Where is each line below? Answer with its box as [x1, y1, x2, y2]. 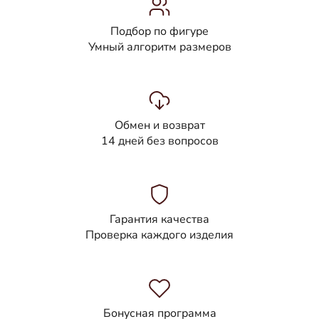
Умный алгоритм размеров [88, 39, 231, 56]
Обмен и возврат [114, 117, 205, 134]
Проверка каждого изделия [85, 227, 234, 244]
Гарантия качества [110, 211, 209, 228]
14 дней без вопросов [100, 133, 219, 150]
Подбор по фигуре [110, 23, 209, 40]
